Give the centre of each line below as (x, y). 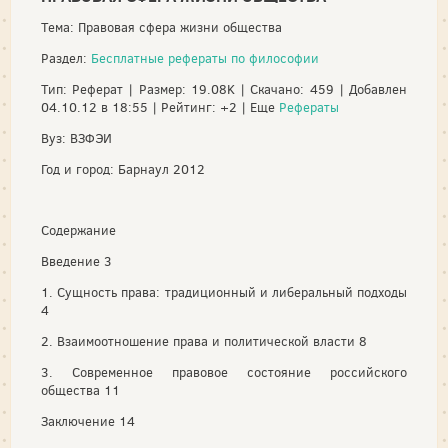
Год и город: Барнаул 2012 (123, 169)
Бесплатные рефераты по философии (205, 58)
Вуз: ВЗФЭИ (76, 138)
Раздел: (66, 58)
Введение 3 (76, 261)
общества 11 (80, 390)
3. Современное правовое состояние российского (224, 372)
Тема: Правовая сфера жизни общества (161, 27)
